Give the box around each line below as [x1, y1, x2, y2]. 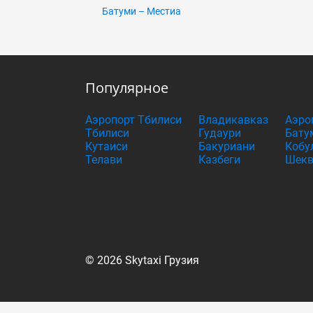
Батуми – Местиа [102, 6, 181, 17]
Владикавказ [198, 113, 268, 126]
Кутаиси [85, 140, 128, 153]
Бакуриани [198, 140, 255, 153]
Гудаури [198, 126, 241, 140]
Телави [85, 153, 122, 166]
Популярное [85, 78, 168, 97]
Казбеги [198, 153, 240, 166]
